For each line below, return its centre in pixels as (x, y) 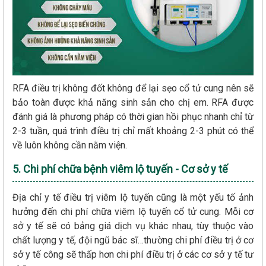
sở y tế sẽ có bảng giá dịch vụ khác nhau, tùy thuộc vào (133, 226)
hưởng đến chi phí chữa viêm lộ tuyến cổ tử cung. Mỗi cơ (133, 211)
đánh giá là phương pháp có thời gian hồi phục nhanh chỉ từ (133, 116)
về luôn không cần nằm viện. (71, 145)
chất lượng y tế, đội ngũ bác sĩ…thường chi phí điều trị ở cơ (133, 240)
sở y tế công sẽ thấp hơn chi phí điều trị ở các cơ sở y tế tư (133, 254)
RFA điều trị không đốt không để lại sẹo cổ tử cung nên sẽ (133, 88)
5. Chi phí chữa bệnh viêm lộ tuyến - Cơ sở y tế (121, 169)
